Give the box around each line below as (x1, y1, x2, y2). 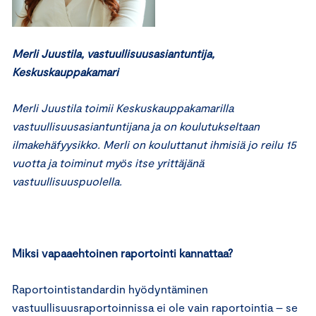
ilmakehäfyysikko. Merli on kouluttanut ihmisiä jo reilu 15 (12, 138, 296, 152)
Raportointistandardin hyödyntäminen (12, 282, 208, 296)
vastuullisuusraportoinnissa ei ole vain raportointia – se (12, 300, 298, 315)
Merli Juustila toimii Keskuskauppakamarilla (12, 101, 233, 115)
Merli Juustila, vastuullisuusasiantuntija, (12, 47, 214, 61)
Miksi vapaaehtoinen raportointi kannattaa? (12, 246, 237, 260)
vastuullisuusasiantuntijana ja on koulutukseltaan (12, 119, 260, 133)
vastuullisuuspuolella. (12, 174, 125, 188)
